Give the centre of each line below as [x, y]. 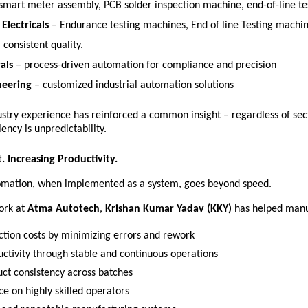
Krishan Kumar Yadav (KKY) [168, 209]
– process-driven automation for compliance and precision [146, 65]
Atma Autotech [64, 209]
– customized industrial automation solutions [134, 85]
